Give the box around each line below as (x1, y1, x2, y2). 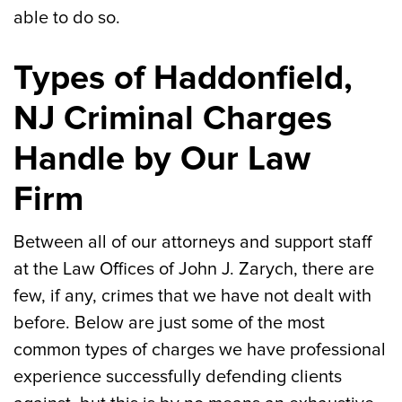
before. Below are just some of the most (13, 312, 325, 334)
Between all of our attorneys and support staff (13, 232, 371, 253)
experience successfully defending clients (13, 366, 342, 388)
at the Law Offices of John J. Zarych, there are (13, 258, 374, 280)
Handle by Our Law (13, 138, 310, 179)
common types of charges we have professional (13, 339, 386, 361)
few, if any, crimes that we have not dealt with (13, 285, 371, 307)
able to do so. (13, 7, 120, 29)
